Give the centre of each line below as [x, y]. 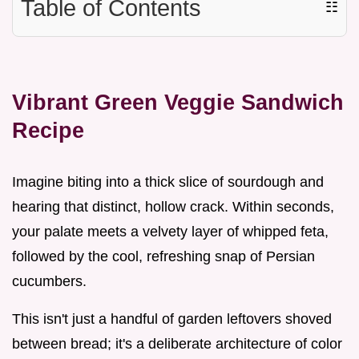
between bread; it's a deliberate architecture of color [177, 343]
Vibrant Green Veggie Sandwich [178, 102]
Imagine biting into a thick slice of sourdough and [168, 182]
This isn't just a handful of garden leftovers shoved [172, 319]
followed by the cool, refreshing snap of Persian [163, 256]
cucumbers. [49, 281]
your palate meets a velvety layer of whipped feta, [170, 231]
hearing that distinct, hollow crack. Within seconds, [173, 206]
